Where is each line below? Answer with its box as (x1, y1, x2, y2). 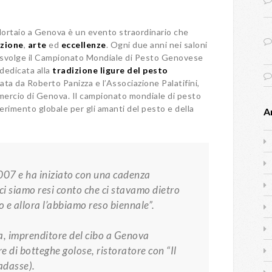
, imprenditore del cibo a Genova (3, 229, 149, 242)
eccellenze (61, 39, 106, 50)
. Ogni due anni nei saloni (106, 39, 208, 50)
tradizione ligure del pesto (52, 65, 168, 75)
